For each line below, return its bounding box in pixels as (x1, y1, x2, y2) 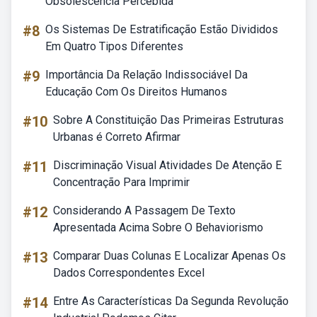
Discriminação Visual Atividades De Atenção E (53, 158, 282, 172)
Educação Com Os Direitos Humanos (45, 85, 227, 98)
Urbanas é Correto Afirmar (53, 130, 180, 144)
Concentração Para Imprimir (53, 175, 190, 189)
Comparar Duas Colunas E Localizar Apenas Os (53, 249, 286, 263)
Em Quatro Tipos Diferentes (45, 40, 183, 53)
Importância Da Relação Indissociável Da (45, 68, 248, 81)
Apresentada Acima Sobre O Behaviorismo (53, 221, 263, 234)
